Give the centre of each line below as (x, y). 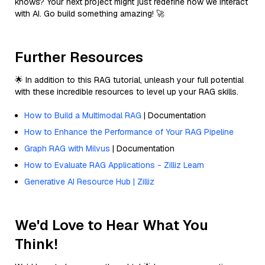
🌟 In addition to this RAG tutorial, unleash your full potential (129, 80)
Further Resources (79, 57)
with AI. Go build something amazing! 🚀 (90, 13)
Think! (36, 244)
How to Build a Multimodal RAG (83, 115)
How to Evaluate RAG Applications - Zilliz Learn (114, 165)
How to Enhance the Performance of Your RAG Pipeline (129, 132)
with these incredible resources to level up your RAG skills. (127, 91)
